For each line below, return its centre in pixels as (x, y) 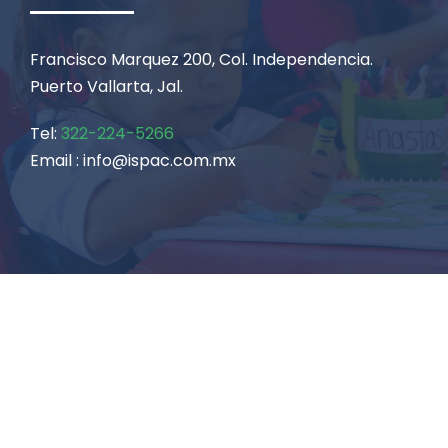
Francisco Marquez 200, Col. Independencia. (201, 60)
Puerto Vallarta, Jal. (106, 87)
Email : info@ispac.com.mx (133, 161)
